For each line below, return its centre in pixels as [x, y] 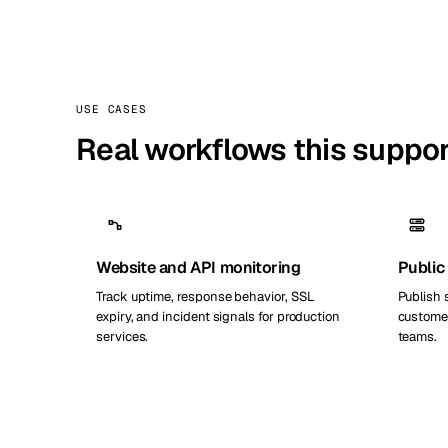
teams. [417, 336]
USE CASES [111, 109]
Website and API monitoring [198, 267]
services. [122, 336]
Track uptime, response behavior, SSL [205, 296]
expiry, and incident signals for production [218, 316]
